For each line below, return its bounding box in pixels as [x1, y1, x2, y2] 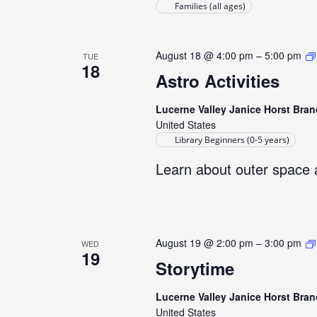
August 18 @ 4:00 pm [155, 48, 253, 62]
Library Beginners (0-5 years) [174, 134, 289, 146]
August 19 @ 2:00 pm [155, 236, 253, 250]
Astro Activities [155, 69, 279, 93]
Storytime [155, 256, 234, 280]
